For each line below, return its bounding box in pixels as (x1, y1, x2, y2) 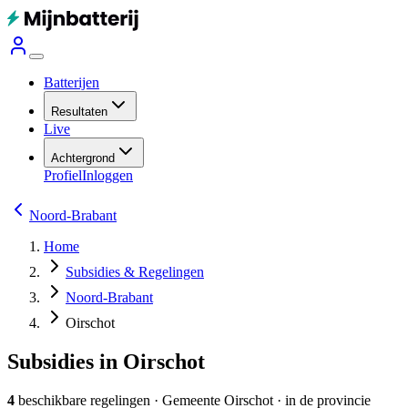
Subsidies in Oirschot (7, 349, 205, 373)
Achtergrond (51, 151, 115, 165)
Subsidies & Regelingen (66, 264, 204, 280)
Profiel (44, 168, 82, 183)
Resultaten (51, 105, 107, 118)
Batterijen (44, 75, 99, 90)
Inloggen (82, 168, 133, 183)
